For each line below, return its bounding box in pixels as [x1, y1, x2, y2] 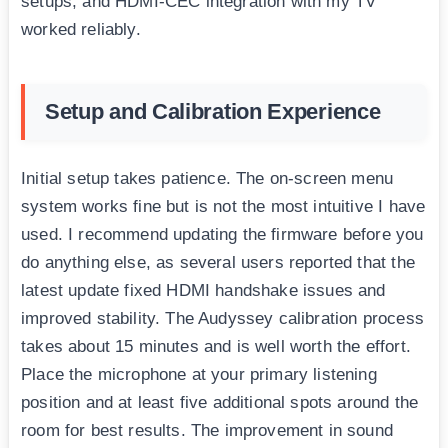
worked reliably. [21, 20, 141, 40]
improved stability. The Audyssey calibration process [21, 309, 424, 329]
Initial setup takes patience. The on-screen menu [21, 169, 394, 189]
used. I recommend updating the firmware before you [21, 225, 424, 245]
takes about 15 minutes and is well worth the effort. [21, 337, 411, 357]
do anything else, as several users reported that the [21, 253, 415, 273]
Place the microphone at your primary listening [21, 365, 377, 385]
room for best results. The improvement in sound [21, 421, 393, 441]
